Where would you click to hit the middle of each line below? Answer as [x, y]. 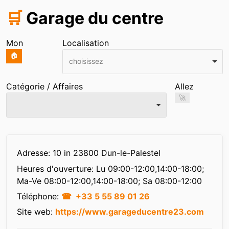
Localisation [86, 43]
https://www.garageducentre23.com [130, 212]
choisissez [86, 61]
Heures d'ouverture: [56, 168]
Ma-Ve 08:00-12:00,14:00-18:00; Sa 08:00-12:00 [109, 181]
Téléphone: [39, 196]
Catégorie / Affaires [44, 86]
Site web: [36, 212]
